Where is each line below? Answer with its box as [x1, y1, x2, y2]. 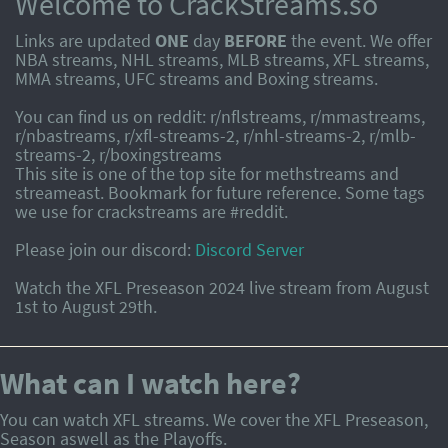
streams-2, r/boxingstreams [15, 143, 222, 166]
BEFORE [224, 29, 287, 52]
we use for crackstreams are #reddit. [15, 200, 288, 223]
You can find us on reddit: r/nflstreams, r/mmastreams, [15, 105, 425, 128]
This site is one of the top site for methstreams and [15, 162, 399, 185]
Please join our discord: [15, 238, 195, 261]
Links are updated [15, 29, 155, 52]
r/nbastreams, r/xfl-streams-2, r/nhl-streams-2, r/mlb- [15, 124, 416, 147]
